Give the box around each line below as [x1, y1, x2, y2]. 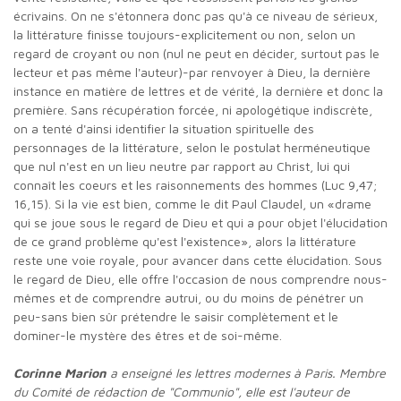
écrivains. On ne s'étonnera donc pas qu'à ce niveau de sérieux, [13, 7, 378, 23]
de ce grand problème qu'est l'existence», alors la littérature [13, 233, 356, 249]
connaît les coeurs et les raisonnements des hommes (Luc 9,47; [13, 176, 377, 192]
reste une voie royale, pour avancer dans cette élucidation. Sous [13, 252, 382, 268]
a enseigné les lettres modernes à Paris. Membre [107, 364, 386, 380]
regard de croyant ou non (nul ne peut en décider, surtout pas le [13, 45, 380, 61]
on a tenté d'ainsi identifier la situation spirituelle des [13, 120, 314, 136]
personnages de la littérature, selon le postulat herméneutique [13, 139, 371, 155]
